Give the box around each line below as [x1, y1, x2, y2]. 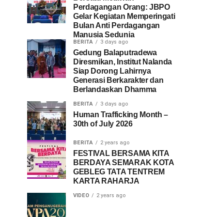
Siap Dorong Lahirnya [73, 66, 151, 75]
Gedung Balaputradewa [73, 48, 157, 57]
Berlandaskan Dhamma [73, 85, 156, 93]
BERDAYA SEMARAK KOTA [73, 158, 174, 167]
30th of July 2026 [73, 119, 133, 128]
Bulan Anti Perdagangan [73, 21, 160, 30]
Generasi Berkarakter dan [73, 76, 164, 84]
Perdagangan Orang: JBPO [73, 2, 170, 11]
